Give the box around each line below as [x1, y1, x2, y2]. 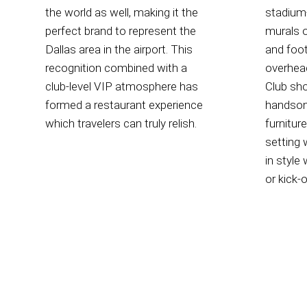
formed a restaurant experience [45, 98, 203, 112]
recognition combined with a [45, 61, 187, 75]
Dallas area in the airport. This [45, 42, 193, 57]
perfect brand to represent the [45, 24, 196, 38]
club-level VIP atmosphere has [45, 79, 198, 94]
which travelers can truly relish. [45, 116, 197, 131]
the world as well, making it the [45, 5, 198, 20]
